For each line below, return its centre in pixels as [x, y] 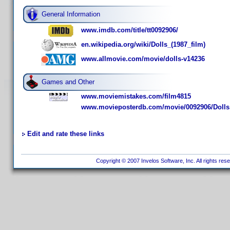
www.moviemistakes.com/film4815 [136, 96]
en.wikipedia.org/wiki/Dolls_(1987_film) [143, 45]
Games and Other [68, 82]
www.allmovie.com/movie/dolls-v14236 [143, 59]
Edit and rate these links [66, 134]
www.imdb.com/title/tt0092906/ [130, 30]
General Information [71, 14]
